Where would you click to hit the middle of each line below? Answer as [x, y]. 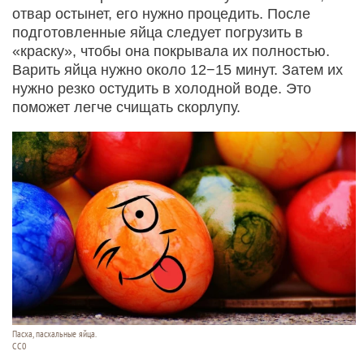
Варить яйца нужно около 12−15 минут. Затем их [178, 70]
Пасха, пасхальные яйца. [54, 334]
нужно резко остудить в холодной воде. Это [162, 89]
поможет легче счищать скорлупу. [126, 108]
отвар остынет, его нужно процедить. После [161, 14]
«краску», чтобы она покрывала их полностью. [171, 52]
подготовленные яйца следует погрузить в [158, 33]
